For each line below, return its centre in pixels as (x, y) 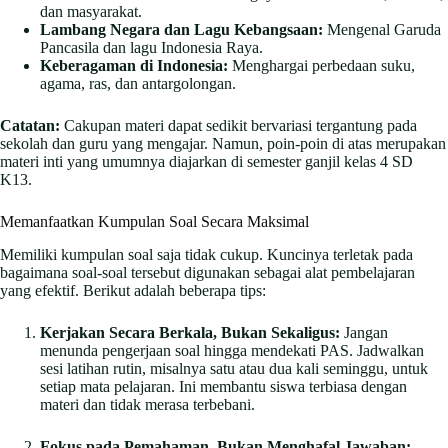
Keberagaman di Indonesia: (134, 65)
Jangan (364, 332)
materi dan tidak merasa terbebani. (147, 404)
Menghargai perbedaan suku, (321, 65)
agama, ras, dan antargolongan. (138, 83)
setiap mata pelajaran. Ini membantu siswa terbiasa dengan (223, 386)
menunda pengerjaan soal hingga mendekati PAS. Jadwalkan (232, 350)
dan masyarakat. (91, 11)
